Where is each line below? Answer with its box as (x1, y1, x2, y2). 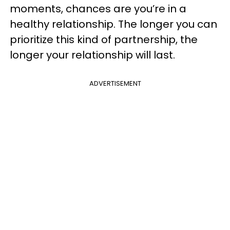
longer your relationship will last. (10, 48, 178, 62)
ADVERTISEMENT (89, 79, 141, 88)
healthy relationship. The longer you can (10, 17, 217, 31)
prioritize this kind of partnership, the (10, 32, 198, 47)
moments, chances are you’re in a (10, 2, 186, 16)
